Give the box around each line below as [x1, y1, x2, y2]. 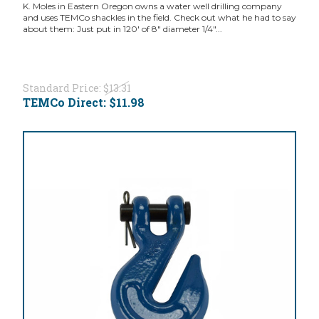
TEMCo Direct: [22, 95, 109, 110]
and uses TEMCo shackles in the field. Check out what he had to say [22, 12, 296, 23]
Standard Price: [22, 81, 103, 95]
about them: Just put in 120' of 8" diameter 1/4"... [22, 23, 222, 35]
